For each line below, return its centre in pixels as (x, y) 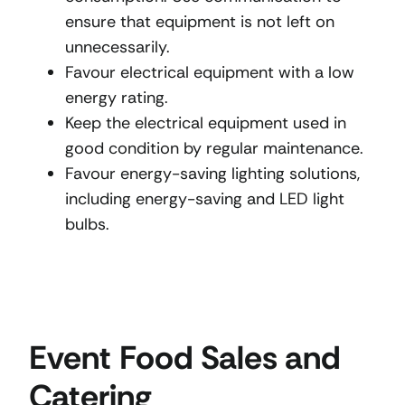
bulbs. (87, 225)
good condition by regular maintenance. (214, 149)
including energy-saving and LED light (205, 199)
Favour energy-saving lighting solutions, (212, 174)
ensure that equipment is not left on (200, 22)
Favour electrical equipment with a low (210, 73)
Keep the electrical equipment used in (206, 123)
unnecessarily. (118, 47)
